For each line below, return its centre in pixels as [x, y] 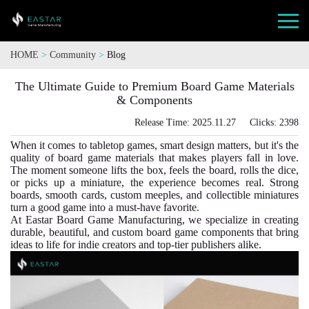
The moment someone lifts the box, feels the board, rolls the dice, [154, 170]
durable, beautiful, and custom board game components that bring [154, 232]
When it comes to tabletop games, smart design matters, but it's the [154, 145]
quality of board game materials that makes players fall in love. [154, 158]
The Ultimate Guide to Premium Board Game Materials [154, 86]
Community [74, 55]
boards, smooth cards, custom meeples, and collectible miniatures [154, 195]
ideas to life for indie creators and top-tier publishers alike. [136, 245]
